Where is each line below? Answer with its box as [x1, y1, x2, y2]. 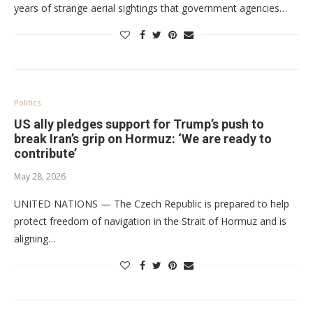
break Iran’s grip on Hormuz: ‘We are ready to [14, 131, 272, 146]
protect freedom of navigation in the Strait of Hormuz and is [14, 214, 286, 228]
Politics [14, 97, 41, 108]
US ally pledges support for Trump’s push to [14, 117, 264, 131]
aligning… [14, 232, 56, 245]
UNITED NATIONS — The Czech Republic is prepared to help [14, 197, 289, 210]
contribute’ [14, 146, 77, 161]
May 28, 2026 [14, 170, 66, 182]
